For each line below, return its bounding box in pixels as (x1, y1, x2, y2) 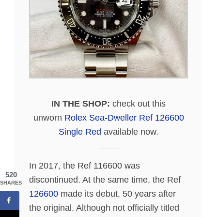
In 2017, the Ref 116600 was (29, 161, 140, 171)
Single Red (59, 127, 101, 137)
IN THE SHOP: (51, 99, 110, 109)
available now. (101, 127, 158, 137)
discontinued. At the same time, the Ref (29, 175, 181, 185)
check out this (110, 99, 166, 109)
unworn (33, 113, 64, 123)
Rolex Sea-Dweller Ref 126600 (64, 113, 184, 123)
